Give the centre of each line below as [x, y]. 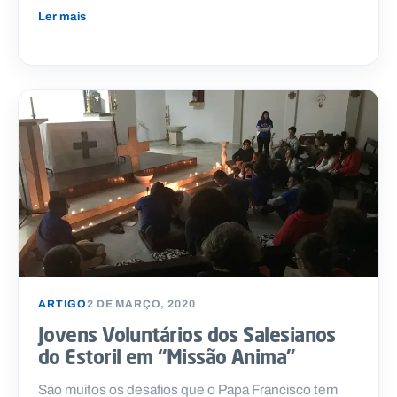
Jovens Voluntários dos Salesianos [187, 335]
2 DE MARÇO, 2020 [141, 304]
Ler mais [62, 16]
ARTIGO [63, 304]
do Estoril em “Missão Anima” [167, 357]
